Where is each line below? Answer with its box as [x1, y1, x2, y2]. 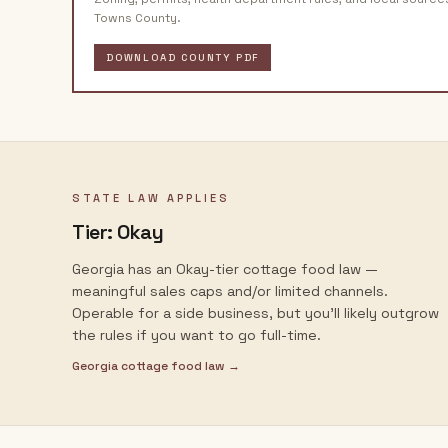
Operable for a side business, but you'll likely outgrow [72, 304, 439, 322]
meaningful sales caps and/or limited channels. [72, 282, 388, 300]
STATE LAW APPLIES [72, 191, 231, 205]
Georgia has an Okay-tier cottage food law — [72, 260, 378, 278]
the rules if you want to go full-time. [72, 326, 321, 344]
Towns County [94, 10, 177, 26]
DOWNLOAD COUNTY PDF [106, 51, 260, 64]
